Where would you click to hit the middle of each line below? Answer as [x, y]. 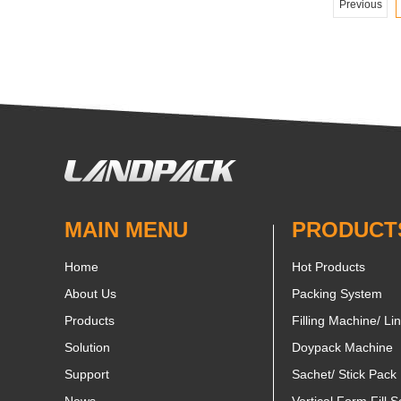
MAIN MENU [126, 230]
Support [87, 375]
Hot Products [328, 267]
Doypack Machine [342, 348]
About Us [90, 294]
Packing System [337, 294]
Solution [87, 348]
